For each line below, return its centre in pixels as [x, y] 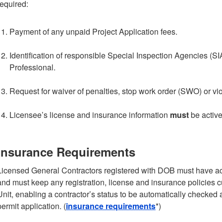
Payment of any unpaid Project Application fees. [93, 31]
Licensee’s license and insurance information [90, 115]
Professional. [32, 67]
